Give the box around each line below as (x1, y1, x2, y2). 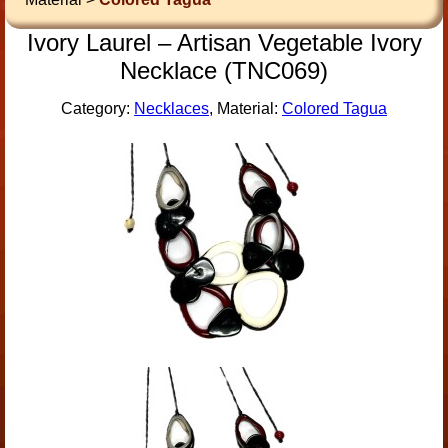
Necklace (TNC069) (120, 57, 328, 84)
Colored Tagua (282, 100, 387, 117)
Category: (61, 100, 134, 117)
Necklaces (134, 100, 209, 117)
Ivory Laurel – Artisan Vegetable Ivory (26, 29, 422, 56)
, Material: (209, 100, 282, 117)
